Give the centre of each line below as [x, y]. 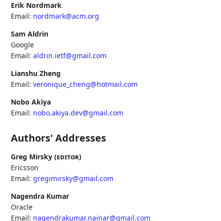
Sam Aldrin [30, 34]
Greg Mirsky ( [34, 157]
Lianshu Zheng [36, 74]
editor [68, 157]
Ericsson [25, 168]
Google [23, 45]
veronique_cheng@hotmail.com [86, 84]
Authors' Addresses [59, 138]
